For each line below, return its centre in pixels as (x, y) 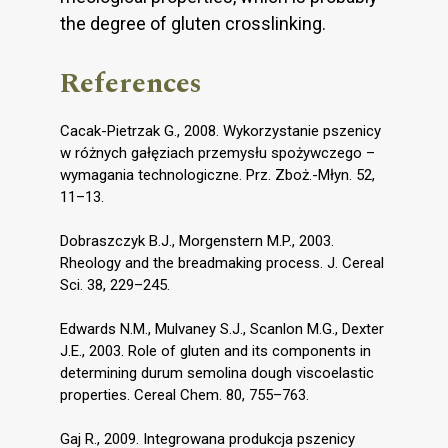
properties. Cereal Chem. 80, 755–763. (184, 394)
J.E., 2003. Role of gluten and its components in (215, 350)
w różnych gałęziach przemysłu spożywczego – (217, 152)
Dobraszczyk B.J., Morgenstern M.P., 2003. (197, 240)
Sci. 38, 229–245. (115, 284)
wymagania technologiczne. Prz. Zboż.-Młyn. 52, (217, 174)
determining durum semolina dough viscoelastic (217, 372)
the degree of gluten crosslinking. (193, 23)
